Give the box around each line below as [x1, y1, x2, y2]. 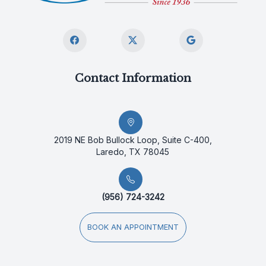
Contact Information [74, 71, 191, 85]
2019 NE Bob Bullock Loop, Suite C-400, [53, 134, 212, 145]
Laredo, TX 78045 [96, 146, 170, 157]
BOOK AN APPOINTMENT [87, 222, 179, 232]
